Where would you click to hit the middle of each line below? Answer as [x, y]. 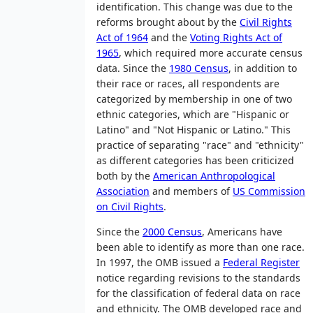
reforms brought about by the [168, 22]
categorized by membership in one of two [194, 99]
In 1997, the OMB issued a [160, 262]
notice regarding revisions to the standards [198, 277]
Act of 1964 [122, 37]
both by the [125, 175]
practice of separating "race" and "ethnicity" [200, 145]
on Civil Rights [130, 206]
